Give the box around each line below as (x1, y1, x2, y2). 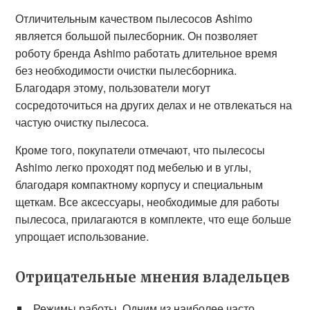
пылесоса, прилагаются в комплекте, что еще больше (15, 211, 292, 227)
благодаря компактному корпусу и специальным (15, 176, 264, 192)
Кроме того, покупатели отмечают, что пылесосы (15, 142, 266, 158)
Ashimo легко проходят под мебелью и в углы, (15, 159, 252, 175)
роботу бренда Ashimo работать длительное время (15, 45, 278, 61)
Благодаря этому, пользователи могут (15, 80, 211, 95)
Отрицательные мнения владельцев (15, 268, 291, 286)
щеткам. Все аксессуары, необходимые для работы (15, 194, 280, 210)
